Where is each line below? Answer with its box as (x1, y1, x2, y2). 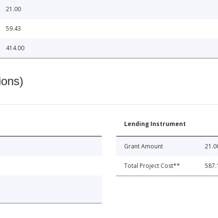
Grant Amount (124, 142, 163, 150)
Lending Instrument (124, 119, 186, 128)
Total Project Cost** (124, 161, 180, 170)
